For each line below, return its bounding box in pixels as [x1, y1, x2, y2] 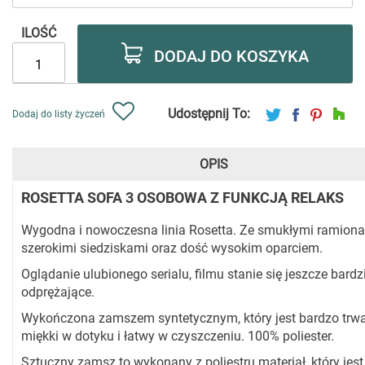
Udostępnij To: [168, 106, 250, 122]
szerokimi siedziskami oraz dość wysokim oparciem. [21, 240, 323, 257]
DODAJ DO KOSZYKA [154, 46, 309, 66]
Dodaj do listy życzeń [12, 108, 105, 121]
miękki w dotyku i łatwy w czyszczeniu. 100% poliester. [21, 328, 334, 345]
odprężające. [21, 284, 95, 301]
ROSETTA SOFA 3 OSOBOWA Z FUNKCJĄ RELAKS [21, 189, 344, 207]
